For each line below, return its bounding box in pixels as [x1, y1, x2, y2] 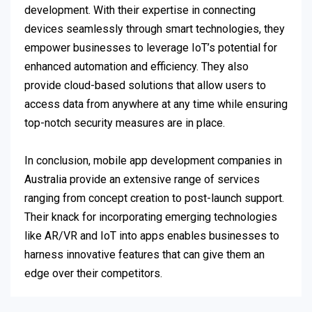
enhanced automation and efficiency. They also [24, 60, 249, 74]
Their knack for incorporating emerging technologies [24, 210, 277, 224]
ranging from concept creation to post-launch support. [24, 192, 284, 205]
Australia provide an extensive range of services [24, 173, 260, 187]
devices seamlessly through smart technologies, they [24, 22, 285, 36]
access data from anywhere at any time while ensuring [24, 97, 288, 111]
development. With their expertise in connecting [24, 3, 256, 17]
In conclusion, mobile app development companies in [24, 154, 282, 168]
